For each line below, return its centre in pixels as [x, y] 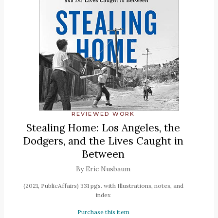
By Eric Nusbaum [103, 169]
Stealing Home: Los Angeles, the [103, 127]
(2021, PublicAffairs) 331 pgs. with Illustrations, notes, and [103, 185]
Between [103, 154]
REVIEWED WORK [103, 114]
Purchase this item [103, 212]
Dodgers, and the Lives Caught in [103, 141]
